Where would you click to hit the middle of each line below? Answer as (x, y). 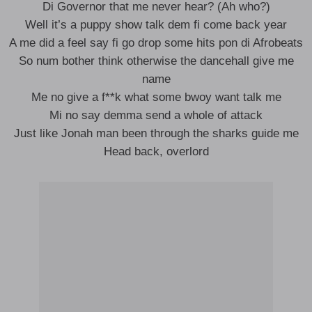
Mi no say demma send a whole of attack (156, 115)
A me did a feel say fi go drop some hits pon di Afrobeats (156, 43)
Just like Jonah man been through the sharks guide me (156, 133)
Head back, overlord (156, 151)
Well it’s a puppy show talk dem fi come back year (156, 25)
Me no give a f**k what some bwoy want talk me (156, 97)
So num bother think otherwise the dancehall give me (156, 61)
